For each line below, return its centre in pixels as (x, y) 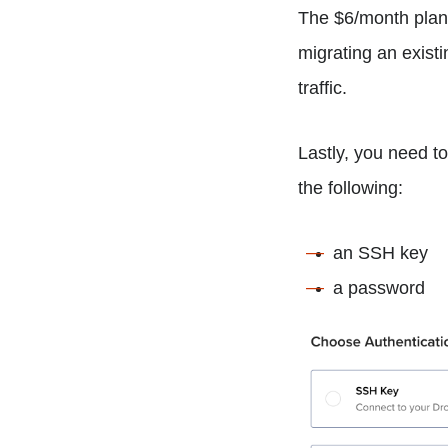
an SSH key (381, 252)
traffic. (323, 87)
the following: (351, 187)
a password (379, 287)
